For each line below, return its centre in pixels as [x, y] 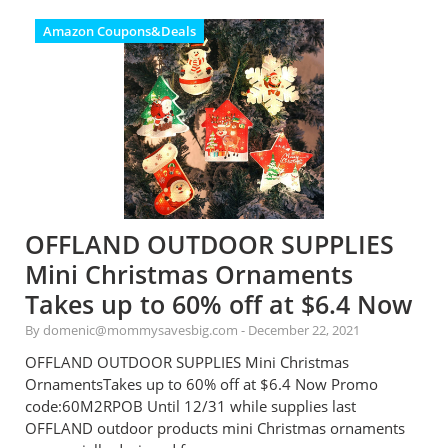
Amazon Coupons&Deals [119, 31]
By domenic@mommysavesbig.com [133, 330]
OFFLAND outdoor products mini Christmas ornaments [215, 428]
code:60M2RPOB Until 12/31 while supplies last [190, 406]
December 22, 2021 [304, 330]
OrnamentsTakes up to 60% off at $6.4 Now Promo [201, 384]
